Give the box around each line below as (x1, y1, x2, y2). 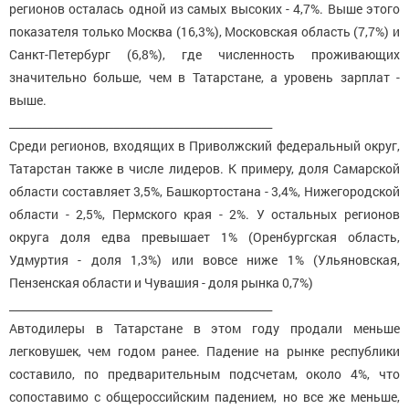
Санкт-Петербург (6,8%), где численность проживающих (9, 46, 400, 64)
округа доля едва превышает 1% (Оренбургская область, (9, 228, 400, 246)
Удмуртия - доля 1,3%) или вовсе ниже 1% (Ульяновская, (9, 251, 400, 269)
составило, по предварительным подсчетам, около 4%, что (9, 365, 400, 383)
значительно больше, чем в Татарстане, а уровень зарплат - (9, 68, 400, 87)
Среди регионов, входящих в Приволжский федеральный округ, (9, 137, 400, 155)
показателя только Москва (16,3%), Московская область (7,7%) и (9, 23, 400, 41)
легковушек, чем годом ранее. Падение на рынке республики (9, 342, 400, 361)
